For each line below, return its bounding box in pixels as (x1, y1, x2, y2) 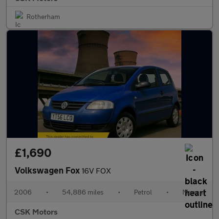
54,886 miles (62, 188, 104, 196)
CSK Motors (15, 207, 58, 216)
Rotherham (26, 12, 60, 21)
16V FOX (82, 166, 111, 175)
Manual (182, 188, 205, 196)
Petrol (134, 188, 152, 196)
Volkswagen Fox (15, 165, 82, 175)
